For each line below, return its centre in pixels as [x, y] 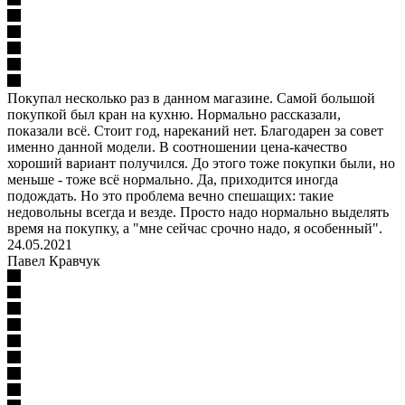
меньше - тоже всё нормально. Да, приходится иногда [173, 179]
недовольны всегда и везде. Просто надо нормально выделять [198, 212]
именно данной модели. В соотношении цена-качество [177, 146]
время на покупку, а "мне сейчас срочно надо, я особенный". [195, 228]
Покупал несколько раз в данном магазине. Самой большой [191, 98]
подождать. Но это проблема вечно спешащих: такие [170, 195]
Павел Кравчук [54, 260]
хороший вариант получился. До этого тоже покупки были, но [201, 163]
